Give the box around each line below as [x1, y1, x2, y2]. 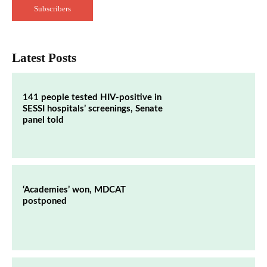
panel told [23, 115, 64, 125]
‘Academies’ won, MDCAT [23, 185, 126, 194]
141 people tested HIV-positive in [23, 92, 162, 102]
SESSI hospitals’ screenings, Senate [23, 104, 163, 113]
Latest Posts [12, 50, 76, 65]
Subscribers [33, 4, 71, 13]
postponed [23, 196, 67, 206]
